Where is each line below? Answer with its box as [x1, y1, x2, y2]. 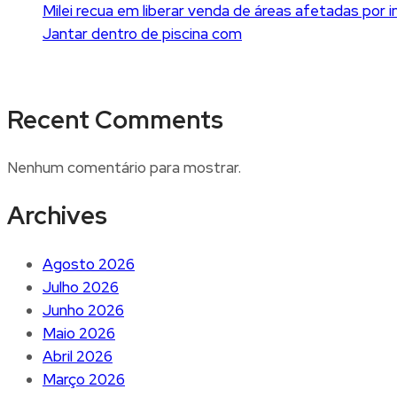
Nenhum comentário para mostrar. [7, 158, 241, 178]
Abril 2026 [43, 346, 113, 366]
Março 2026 [43, 369, 125, 389]
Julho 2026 [43, 276, 119, 297]
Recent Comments [7, 102, 223, 136]
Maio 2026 [43, 323, 115, 343]
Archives [7, 198, 107, 233]
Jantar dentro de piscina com [43, 23, 242, 43]
